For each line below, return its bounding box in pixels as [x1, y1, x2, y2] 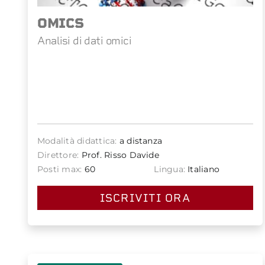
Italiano [185, 163, 220, 174]
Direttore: [37, 149, 79, 160]
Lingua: [154, 163, 186, 174]
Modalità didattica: [37, 135, 117, 146]
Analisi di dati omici [37, 34, 131, 47]
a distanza [117, 135, 163, 146]
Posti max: [37, 163, 82, 174]
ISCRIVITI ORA [99, 191, 191, 204]
